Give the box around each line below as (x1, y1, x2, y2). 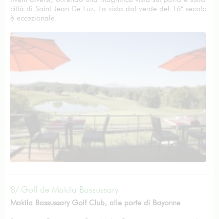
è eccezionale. (10, 13, 57, 22)
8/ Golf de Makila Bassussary (10, 184, 118, 195)
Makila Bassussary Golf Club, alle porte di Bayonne (10, 198, 180, 207)
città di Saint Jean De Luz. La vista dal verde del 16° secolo (10, 4, 207, 13)
